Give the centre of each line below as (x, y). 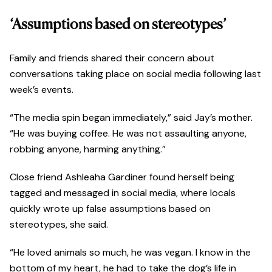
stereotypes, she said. (60, 225)
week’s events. (42, 90)
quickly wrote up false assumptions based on (110, 209)
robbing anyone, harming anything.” (88, 149)
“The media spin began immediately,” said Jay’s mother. (131, 118)
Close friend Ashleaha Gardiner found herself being (122, 177)
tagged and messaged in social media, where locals (123, 193)
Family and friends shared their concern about (112, 58)
